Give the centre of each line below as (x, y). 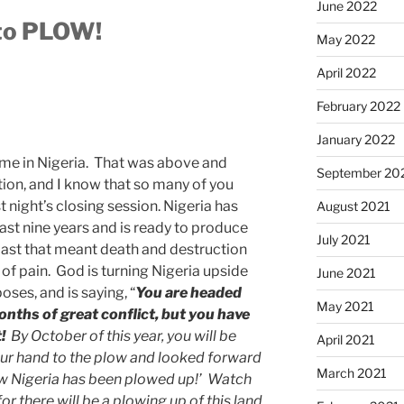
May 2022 (345, 39)
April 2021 (345, 339)
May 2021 (345, 306)
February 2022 (358, 106)
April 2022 (346, 72)
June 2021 (346, 272)
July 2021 (343, 239)
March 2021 (351, 372)
